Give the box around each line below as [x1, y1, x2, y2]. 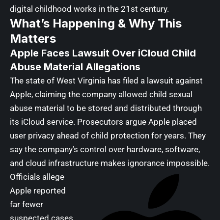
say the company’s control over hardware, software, [10, 144, 200, 154]
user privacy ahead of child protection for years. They [10, 130, 206, 140]
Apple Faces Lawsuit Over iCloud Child [10, 47, 196, 59]
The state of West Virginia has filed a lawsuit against [10, 75, 203, 85]
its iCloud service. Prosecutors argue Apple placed [10, 116, 197, 127]
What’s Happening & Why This [10, 16, 182, 30]
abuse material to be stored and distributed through [10, 103, 202, 113]
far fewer [10, 199, 43, 209]
